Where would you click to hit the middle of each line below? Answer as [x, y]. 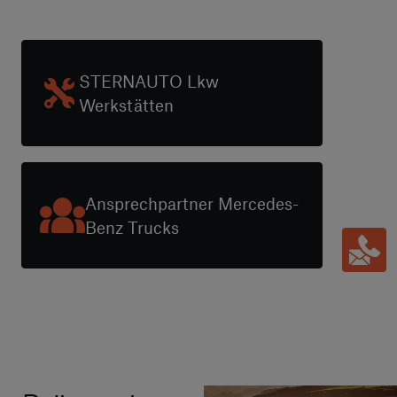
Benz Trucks [132, 227]
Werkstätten [126, 105]
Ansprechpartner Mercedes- [192, 203]
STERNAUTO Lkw [148, 81]
